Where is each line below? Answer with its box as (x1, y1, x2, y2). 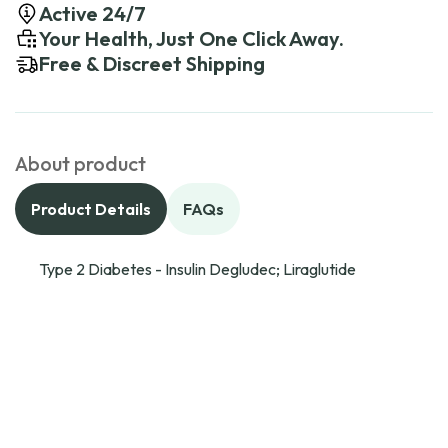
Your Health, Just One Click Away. (39, 26, 344, 51)
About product (15, 151, 146, 176)
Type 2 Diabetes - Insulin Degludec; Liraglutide (39, 259, 356, 279)
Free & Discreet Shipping (39, 51, 265, 76)
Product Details (31, 199, 151, 219)
